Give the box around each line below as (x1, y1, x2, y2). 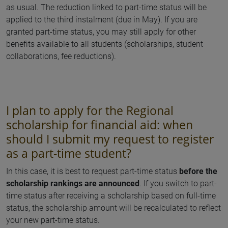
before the (179, 166, 217, 176)
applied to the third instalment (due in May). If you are (6, 15, 197, 24)
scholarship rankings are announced (6, 179, 139, 188)
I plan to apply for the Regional (6, 102, 174, 119)
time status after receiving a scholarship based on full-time (6, 191, 216, 201)
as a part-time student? (6, 145, 131, 161)
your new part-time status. (6, 215, 100, 225)
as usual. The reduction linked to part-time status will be (6, 3, 207, 12)
